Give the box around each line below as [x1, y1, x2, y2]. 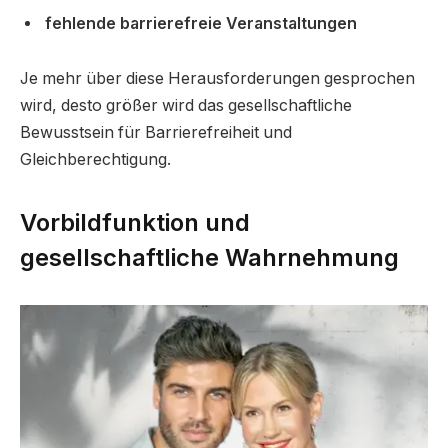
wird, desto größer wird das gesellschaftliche [20, 96, 352, 116]
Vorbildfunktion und [20, 208, 250, 238]
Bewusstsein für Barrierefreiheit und [20, 123, 292, 143]
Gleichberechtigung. [20, 150, 171, 170]
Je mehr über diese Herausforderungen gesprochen [20, 69, 415, 89]
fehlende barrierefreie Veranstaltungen [45, 13, 357, 33]
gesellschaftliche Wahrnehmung [20, 243, 399, 273]
